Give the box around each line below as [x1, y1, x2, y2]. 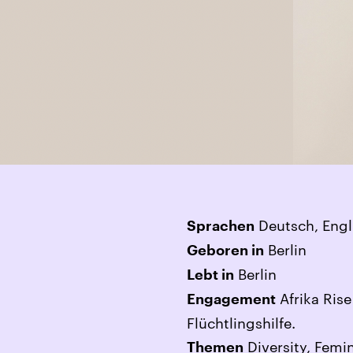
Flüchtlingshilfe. [187, 314, 295, 333]
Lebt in [187, 268, 234, 283]
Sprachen [187, 219, 255, 234]
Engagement [187, 292, 276, 307]
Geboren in [187, 243, 264, 258]
